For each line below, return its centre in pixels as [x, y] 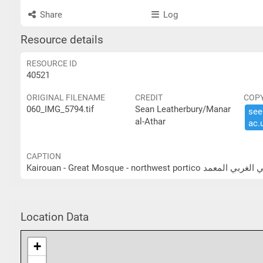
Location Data [55, 217]
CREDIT [149, 97]
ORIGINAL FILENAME [66, 97]
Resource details [62, 40]
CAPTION [44, 156]
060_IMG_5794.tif [60, 109]
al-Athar [150, 122]
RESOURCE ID [52, 63]
